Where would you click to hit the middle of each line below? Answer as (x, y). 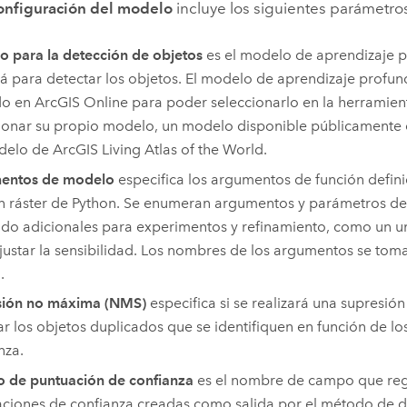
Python (94, 203)
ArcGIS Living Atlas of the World (158, 150)
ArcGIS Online (81, 103)
